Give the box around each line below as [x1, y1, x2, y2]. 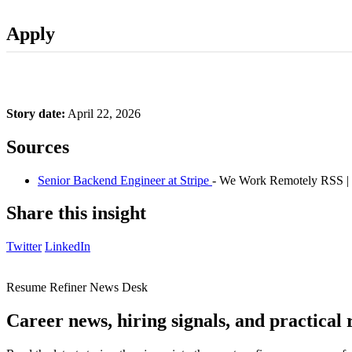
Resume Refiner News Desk [6, 280, 148, 295]
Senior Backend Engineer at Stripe [38, 173, 212, 187]
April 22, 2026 [65, 106, 141, 120]
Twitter [6, 240, 42, 254]
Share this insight [6, 203, 146, 224]
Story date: [6, 106, 65, 120]
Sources [6, 136, 69, 157]
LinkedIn [45, 240, 90, 254]
